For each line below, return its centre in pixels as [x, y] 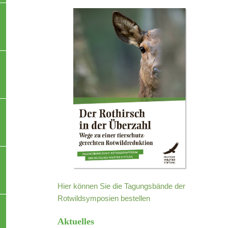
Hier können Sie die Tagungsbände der [122, 186]
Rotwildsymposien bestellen [104, 198]
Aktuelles [76, 221]
